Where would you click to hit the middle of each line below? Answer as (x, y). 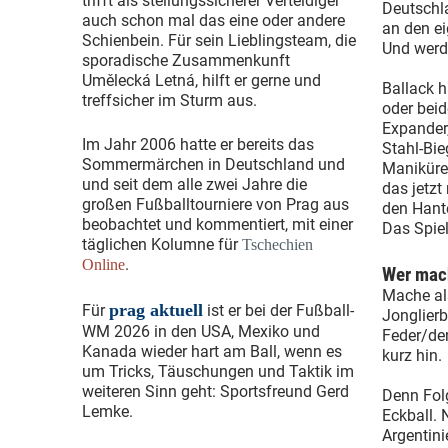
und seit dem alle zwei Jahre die (194, 184)
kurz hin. (412, 355)
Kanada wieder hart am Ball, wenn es (212, 351)
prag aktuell (156, 310)
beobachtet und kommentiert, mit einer (217, 224)
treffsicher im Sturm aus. (169, 100)
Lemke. (107, 411)
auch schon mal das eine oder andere (213, 20)
